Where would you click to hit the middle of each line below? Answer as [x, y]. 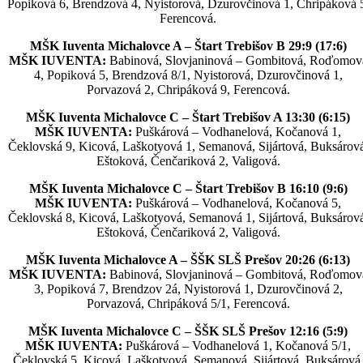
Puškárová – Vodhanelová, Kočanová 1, [237, 132]
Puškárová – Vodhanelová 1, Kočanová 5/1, [237, 346]
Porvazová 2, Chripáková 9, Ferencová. [188, 90]
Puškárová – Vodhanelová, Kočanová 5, [237, 203]
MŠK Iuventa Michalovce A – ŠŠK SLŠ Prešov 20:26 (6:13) [188, 260]
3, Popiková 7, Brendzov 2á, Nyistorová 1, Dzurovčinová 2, [188, 289]
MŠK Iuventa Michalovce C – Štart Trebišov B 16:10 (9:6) [188, 189]
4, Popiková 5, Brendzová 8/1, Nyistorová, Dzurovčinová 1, [188, 75]
